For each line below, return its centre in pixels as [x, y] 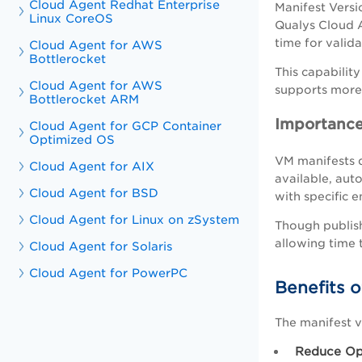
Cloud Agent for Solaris [101, 246]
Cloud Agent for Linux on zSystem [135, 219]
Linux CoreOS [72, 18]
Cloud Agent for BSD [94, 193]
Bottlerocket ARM [84, 99]
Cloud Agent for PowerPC [109, 273]
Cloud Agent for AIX [92, 166]
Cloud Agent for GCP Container [126, 126]
